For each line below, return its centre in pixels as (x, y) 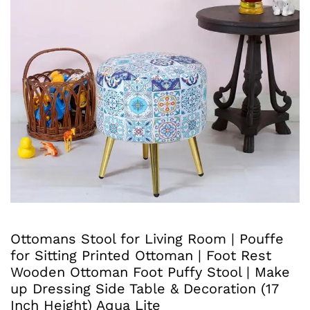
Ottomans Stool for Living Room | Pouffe (147, 238)
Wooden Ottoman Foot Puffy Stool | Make (150, 272)
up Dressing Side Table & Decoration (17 (144, 288)
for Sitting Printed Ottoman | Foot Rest (141, 255)
